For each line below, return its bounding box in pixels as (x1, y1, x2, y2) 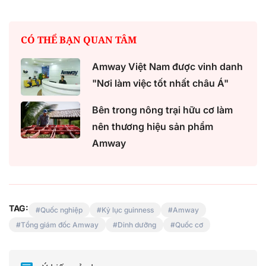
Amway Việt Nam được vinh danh (92, 61, 243, 73)
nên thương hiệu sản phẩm (92, 120, 213, 132)
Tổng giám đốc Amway (21, 220, 99, 229)
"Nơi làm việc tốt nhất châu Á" (92, 77, 229, 90)
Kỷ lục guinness (102, 205, 154, 214)
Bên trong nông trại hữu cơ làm (92, 103, 233, 116)
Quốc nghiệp (40, 205, 83, 214)
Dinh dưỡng (118, 220, 156, 229)
